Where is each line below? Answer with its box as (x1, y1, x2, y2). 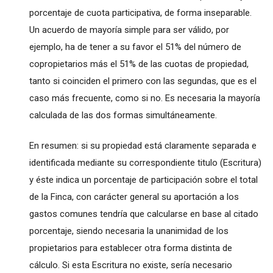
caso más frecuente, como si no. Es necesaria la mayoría (29, 92, 260, 104)
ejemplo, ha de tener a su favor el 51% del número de (29, 41, 241, 52)
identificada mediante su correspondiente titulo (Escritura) (29, 157, 261, 168)
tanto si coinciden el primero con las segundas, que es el (29, 75, 257, 87)
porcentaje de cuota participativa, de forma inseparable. (29, 7, 252, 18)
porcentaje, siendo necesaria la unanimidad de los (29, 225, 229, 236)
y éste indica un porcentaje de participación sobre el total (29, 174, 258, 185)
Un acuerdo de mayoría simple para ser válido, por (29, 24, 229, 35)
